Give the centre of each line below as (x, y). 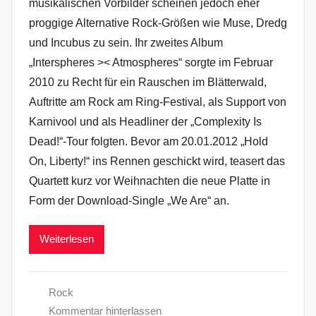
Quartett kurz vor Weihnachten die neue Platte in (150, 181)
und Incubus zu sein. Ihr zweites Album (126, 42)
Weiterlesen (67, 239)
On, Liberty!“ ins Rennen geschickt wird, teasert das (157, 161)
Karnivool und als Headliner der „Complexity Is (145, 121)
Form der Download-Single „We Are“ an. (129, 200)
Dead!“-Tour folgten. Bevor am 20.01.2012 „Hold (148, 141)
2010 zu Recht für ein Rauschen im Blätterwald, (148, 82)
